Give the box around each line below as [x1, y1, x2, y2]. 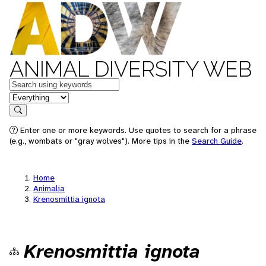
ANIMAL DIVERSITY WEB [9, 56, 252, 81]
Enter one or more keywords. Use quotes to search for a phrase [18, 125, 256, 135]
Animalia [33, 183, 65, 194]
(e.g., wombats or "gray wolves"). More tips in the [9, 135, 192, 146]
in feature [9, 90, 48, 103]
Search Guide [192, 135, 242, 146]
